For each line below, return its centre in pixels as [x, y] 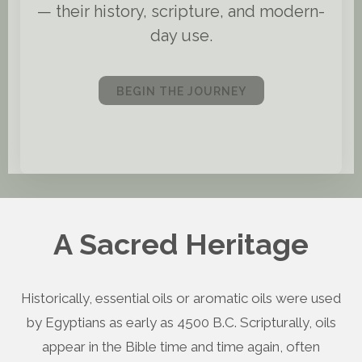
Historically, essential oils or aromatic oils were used [181, 298]
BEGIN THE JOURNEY [181, 91]
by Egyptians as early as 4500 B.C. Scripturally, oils [181, 322]
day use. [181, 36]
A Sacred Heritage [181, 244]
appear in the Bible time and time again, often [181, 347]
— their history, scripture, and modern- [181, 11]
